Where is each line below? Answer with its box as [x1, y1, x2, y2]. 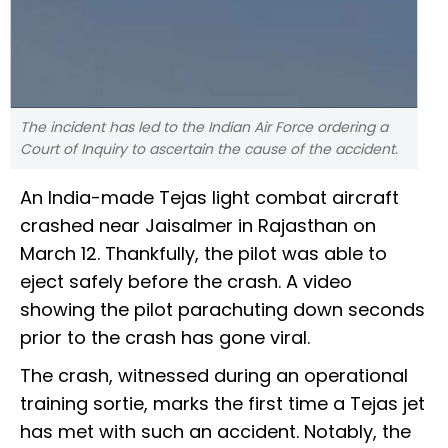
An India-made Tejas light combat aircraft [20, 185, 399, 211]
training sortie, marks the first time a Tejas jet [20, 391, 425, 417]
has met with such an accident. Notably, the [20, 419, 411, 445]
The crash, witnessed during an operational [20, 363, 408, 389]
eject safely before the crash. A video [20, 269, 352, 295]
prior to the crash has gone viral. [20, 325, 310, 351]
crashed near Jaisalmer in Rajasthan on [20, 213, 376, 239]
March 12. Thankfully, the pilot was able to [20, 241, 387, 267]
